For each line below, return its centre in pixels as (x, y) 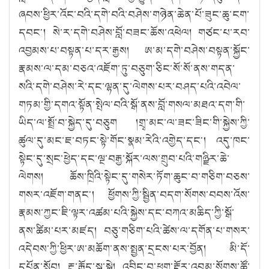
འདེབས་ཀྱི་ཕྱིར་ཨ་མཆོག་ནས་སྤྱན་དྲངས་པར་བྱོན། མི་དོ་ (134, 248)
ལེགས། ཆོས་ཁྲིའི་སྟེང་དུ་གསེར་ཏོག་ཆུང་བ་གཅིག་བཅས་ (134, 176)
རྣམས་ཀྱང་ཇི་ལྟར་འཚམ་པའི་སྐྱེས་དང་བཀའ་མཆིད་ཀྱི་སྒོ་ (127, 212)
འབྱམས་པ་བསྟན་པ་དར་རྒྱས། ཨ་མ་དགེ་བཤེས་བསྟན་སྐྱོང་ (134, 50)
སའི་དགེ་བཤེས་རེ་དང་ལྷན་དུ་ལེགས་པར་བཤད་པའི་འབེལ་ (130, 86)
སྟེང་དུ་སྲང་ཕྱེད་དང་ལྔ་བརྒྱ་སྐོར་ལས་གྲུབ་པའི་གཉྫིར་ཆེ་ (124, 158)
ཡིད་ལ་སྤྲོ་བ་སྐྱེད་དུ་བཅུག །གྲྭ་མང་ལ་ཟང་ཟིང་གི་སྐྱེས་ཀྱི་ (134, 122)
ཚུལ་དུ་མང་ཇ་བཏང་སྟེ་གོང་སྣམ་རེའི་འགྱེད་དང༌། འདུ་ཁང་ (134, 140)
